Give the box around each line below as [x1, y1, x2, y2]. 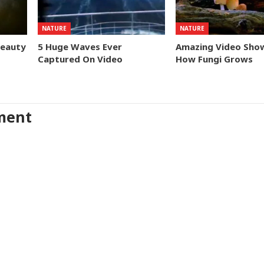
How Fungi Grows [175, 53, 253, 65]
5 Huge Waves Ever [38, 41, 123, 53]
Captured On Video [38, 53, 123, 65]
